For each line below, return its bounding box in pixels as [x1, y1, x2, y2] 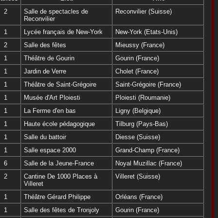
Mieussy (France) [115, 41, 164, 49]
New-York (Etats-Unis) [115, 28, 178, 36]
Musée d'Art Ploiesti [24, 93, 80, 101]
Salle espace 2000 [24, 146, 76, 154]
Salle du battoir [24, 133, 66, 141]
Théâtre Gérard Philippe [24, 193, 91, 200]
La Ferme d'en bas [24, 107, 76, 114]
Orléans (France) [115, 193, 163, 200]
